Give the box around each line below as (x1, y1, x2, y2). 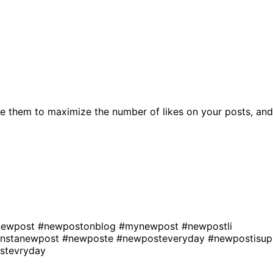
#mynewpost (119, 219, 182, 232)
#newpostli (182, 219, 232, 232)
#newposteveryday (116, 232, 208, 244)
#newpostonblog (38, 219, 119, 232)
